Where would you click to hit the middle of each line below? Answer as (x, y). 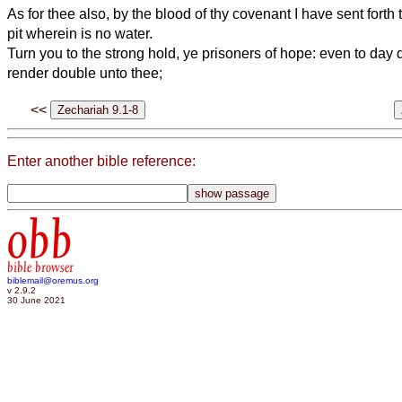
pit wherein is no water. (80, 33)
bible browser (40, 267)
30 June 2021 (36, 300)
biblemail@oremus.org (53, 280)
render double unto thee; (85, 73)
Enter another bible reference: (101, 162)
